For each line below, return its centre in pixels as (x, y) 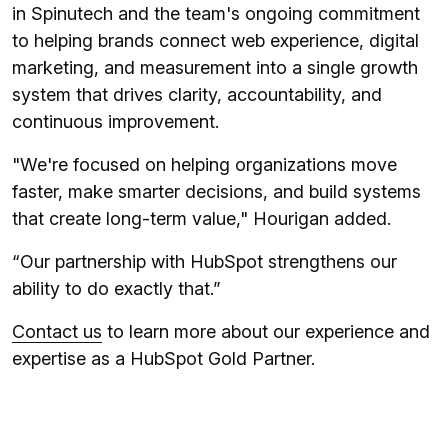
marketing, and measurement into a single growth (215, 68)
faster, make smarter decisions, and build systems (216, 192)
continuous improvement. (115, 122)
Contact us (57, 332)
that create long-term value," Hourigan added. (201, 219)
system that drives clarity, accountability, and (197, 95)
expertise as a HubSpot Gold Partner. (163, 359)
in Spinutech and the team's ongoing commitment (216, 14)
